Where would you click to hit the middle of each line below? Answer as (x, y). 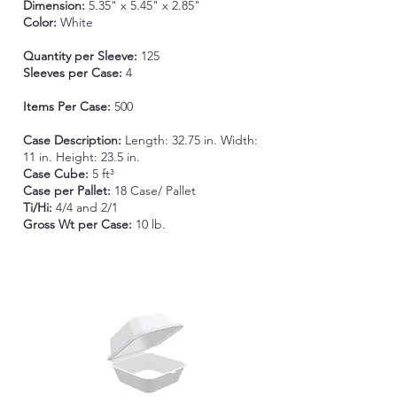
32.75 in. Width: (214, 140)
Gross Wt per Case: (79, 224)
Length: (146, 140)
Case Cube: (57, 174)
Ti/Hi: (39, 207)
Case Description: (74, 140)
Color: (41, 22)
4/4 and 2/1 (86, 207)
